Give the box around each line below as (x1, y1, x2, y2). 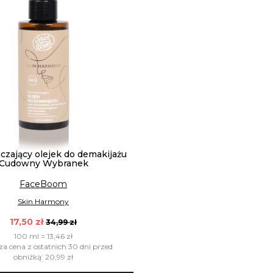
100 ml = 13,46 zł (14, 232, 73, 241)
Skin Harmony (18, 196, 69, 206)
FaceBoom (19, 178, 67, 190)
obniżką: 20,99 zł (13, 252, 73, 262)
